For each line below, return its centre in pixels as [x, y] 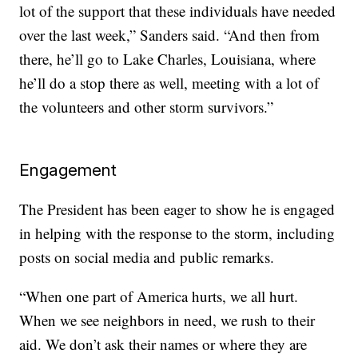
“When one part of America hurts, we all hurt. [159, 296]
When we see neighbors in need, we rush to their [167, 320]
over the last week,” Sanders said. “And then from [170, 35]
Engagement [68, 170]
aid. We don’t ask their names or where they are [163, 344]
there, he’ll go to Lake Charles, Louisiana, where [168, 59]
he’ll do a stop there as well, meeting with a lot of [169, 83]
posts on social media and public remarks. [147, 257]
